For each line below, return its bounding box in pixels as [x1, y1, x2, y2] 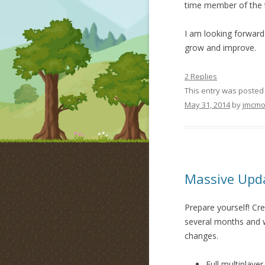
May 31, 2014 [185, 99, 230, 111]
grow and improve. [185, 42, 256, 54]
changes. [185, 230, 218, 242]
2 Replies [185, 71, 217, 82]
